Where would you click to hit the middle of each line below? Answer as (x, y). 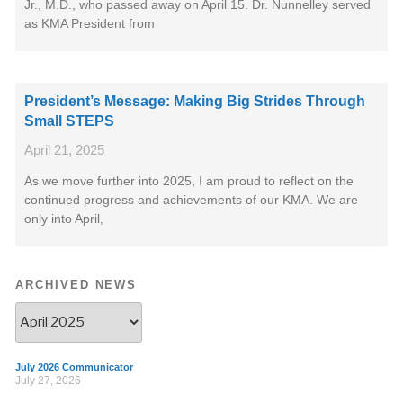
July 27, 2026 (48, 380)
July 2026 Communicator (74, 367)
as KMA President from (90, 23)
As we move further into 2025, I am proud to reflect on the (189, 181)
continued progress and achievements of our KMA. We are (191, 200)
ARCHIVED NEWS (76, 285)
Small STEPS (69, 121)
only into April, (64, 219)
